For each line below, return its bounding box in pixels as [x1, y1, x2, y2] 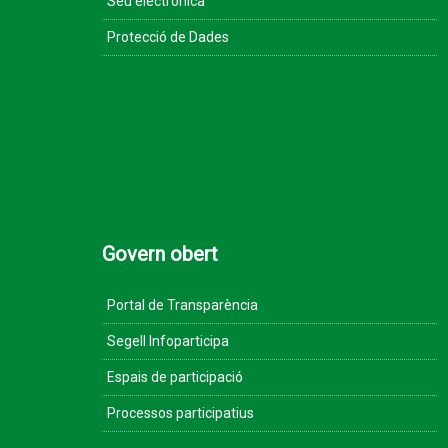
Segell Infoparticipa [107, 333, 229, 349]
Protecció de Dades [107, 29, 229, 45]
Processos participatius [107, 405, 254, 421]
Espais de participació [107, 369, 243, 385]
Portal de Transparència [107, 297, 258, 313]
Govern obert [102, 242, 218, 266]
